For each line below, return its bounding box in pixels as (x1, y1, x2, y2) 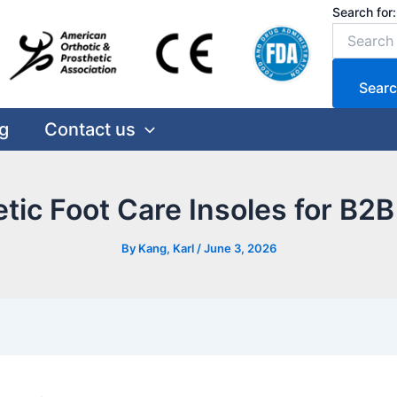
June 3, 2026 (203, 241, 276, 255)
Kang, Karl (137, 241, 197, 255)
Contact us (44, 119, 136, 140)
